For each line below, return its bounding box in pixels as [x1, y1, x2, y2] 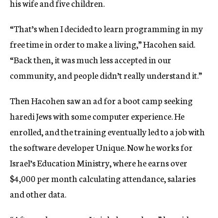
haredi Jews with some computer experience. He [10, 109, 184, 123]
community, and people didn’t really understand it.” [10, 69, 202, 82]
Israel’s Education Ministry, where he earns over [10, 156, 187, 169]
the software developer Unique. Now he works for [10, 141, 193, 154]
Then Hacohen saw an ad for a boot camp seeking [10, 94, 193, 107]
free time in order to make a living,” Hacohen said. [10, 37, 195, 51]
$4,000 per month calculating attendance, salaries [10, 172, 196, 185]
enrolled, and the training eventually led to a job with [10, 125, 205, 138]
